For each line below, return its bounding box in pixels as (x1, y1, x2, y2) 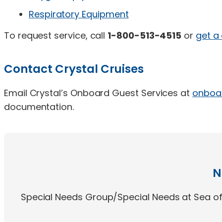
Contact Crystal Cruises (4, 60, 144, 77)
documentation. (4, 100, 74, 113)
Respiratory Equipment (29, 7, 129, 20)
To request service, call (4, 29, 108, 42)
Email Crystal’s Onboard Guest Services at (4, 86, 192, 99)
